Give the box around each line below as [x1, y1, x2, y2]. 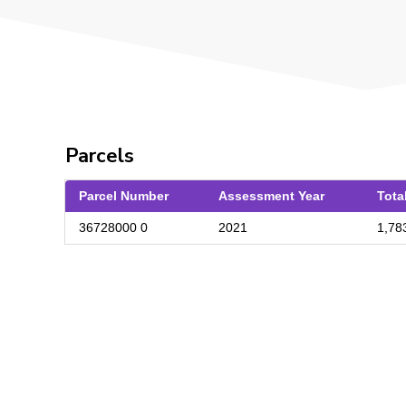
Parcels [65, 142, 134, 170]
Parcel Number [79, 188, 169, 204]
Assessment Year [218, 188, 324, 204]
